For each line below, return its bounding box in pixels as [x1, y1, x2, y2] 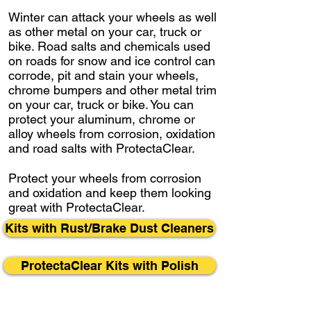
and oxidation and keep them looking [8, 185, 211, 200]
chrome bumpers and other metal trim [8, 82, 217, 97]
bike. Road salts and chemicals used [8, 38, 210, 53]
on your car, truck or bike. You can [8, 96, 194, 112]
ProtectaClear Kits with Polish [21, 258, 199, 273]
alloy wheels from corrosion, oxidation [8, 126, 215, 141]
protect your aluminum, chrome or [8, 111, 195, 126]
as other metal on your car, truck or [8, 24, 201, 39]
